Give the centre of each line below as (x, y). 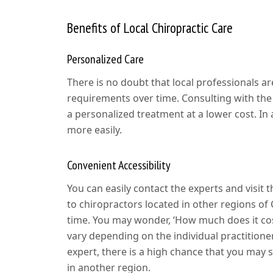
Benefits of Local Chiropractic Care (150, 28)
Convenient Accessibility (119, 165)
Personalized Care (105, 59)
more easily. (94, 130)
